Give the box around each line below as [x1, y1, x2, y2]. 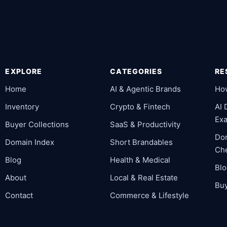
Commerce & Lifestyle [110, 190, 190, 200]
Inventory [5, 101, 40, 111]
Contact [5, 190, 33, 200]
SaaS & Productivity [110, 119, 181, 129]
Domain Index [5, 137, 55, 147]
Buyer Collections [5, 119, 69, 129]
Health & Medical [110, 155, 171, 165]
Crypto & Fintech [110, 101, 171, 111]
